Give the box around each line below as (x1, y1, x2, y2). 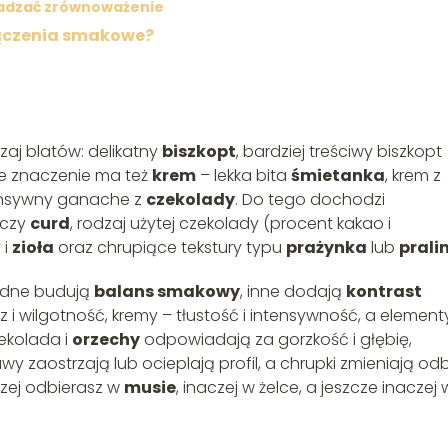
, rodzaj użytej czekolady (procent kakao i (70, 211, 391, 235)
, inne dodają (240, 279, 346, 303)
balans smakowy (94, 279, 240, 303)
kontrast (346, 279, 422, 303)
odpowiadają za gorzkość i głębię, (140, 327, 412, 351)
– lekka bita (196, 163, 291, 187)
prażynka (286, 235, 367, 259)
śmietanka (291, 163, 385, 187)
